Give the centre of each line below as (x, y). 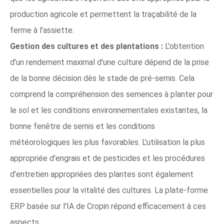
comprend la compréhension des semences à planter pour (111, 94)
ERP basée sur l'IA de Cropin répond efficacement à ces (108, 206)
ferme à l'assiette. (42, 30)
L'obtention (183, 46)
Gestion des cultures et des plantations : (86, 46)
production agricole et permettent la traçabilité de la (103, 14)
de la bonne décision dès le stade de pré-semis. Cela (102, 78)
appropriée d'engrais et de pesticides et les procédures (107, 158)
